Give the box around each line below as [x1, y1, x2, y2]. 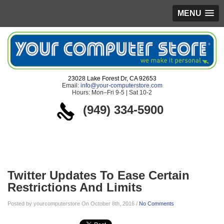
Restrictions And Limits [7, 180, 142, 194]
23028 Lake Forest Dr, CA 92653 [67, 75, 156, 82]
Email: [61, 82, 80, 89]
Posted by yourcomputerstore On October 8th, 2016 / [7, 200, 139, 206]
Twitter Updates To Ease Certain [7, 168, 189, 182]
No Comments [139, 200, 174, 206]
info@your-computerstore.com [80, 82, 162, 89]
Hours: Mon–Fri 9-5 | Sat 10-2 [72, 89, 152, 96]
